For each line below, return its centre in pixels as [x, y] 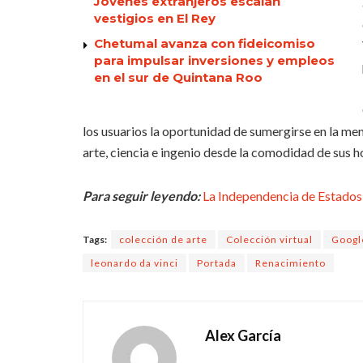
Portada [217, 263]
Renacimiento [290, 263]
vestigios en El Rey [155, 19]
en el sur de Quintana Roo [178, 78]
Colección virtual [269, 240]
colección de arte [163, 240]
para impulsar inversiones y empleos [214, 61]
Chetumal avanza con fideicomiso [205, 44]
